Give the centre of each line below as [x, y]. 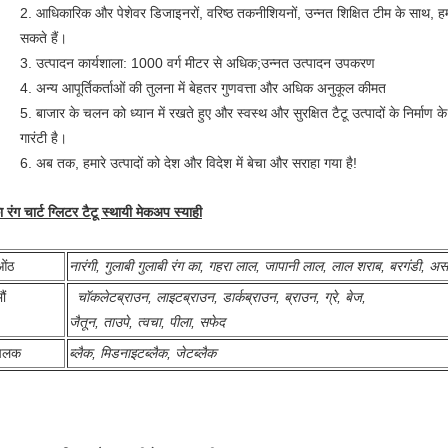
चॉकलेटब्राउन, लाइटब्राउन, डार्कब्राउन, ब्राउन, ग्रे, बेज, [221, 297]
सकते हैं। [43, 38]
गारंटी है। [43, 138]
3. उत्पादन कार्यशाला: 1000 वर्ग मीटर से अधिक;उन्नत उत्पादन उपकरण [197, 63]
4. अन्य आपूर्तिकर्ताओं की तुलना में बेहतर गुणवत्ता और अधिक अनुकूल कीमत [203, 88]
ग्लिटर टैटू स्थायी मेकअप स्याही [125, 212]
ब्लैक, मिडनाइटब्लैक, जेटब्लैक [142, 353]
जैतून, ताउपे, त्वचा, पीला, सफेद [147, 322]
